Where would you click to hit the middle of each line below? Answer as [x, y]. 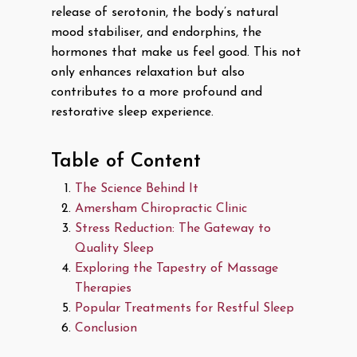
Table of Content [126, 162]
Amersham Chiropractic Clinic [161, 209]
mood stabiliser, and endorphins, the [156, 33]
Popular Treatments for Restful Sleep [184, 308]
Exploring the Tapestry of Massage [177, 269]
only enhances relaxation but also [148, 73]
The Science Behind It [137, 189]
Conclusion [106, 328]
